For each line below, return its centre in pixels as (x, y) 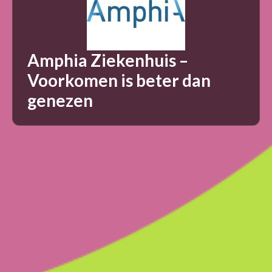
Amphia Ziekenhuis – (108, 60)
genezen (60, 100)
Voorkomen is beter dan (119, 80)
